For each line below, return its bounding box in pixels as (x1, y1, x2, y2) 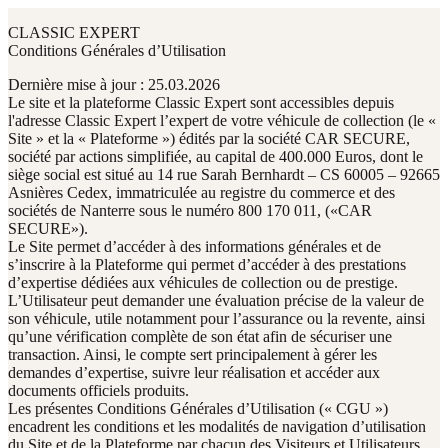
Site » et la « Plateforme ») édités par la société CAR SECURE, (8, 129, 410, 147)
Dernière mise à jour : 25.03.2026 (8, 75, 220, 93)
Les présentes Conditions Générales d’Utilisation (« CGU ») (8, 399, 388, 417)
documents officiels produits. (8, 381, 189, 399)
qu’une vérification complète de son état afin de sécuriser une (8, 327, 392, 345)
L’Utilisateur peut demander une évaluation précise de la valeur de (8, 291, 424, 309)
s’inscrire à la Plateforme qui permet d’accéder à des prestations (8, 255, 406, 273)
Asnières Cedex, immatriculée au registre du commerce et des (8, 183, 395, 201)
